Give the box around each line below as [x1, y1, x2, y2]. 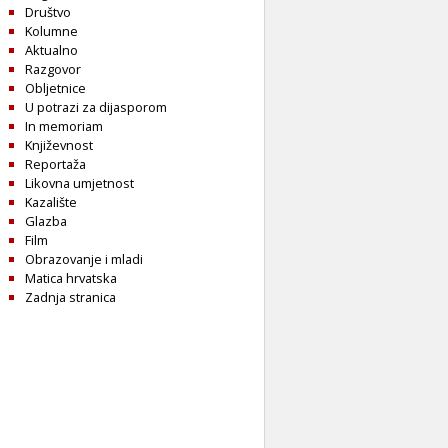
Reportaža [25, 155, 86, 174]
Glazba [25, 212, 67, 231]
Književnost [25, 136, 93, 155]
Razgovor [25, 60, 81, 79]
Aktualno [25, 41, 78, 60]
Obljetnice [25, 79, 86, 98]
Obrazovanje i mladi [25, 250, 143, 269]
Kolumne [25, 22, 78, 41]
